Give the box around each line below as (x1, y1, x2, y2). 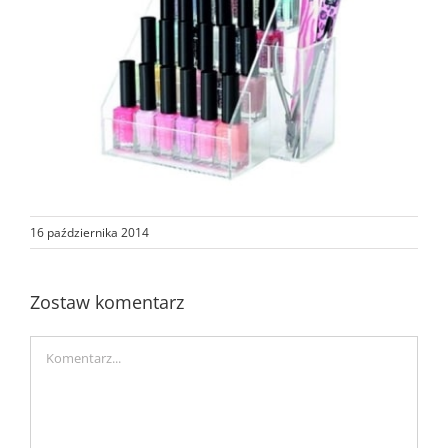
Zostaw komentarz (30, 290, 184, 315)
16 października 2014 (30, 224, 149, 242)
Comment (29, 338, 97, 359)
